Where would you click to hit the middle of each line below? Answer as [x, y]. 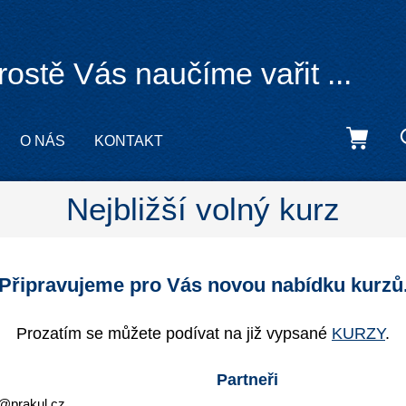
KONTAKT [129, 140]
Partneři [247, 380]
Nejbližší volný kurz [203, 209]
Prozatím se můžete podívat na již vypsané [174, 333]
